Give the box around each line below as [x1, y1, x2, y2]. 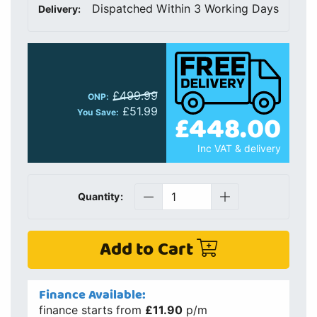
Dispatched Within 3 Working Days [92, 1, 279, 16]
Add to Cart [100, 236, 197, 264]
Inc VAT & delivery [197, 142, 281, 155]
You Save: [77, 106, 119, 117]
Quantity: [78, 190, 123, 203]
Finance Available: [39, 284, 146, 304]
